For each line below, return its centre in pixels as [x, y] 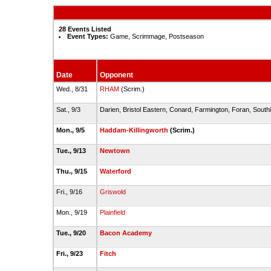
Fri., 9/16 [70, 192]
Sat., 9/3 [69, 109]
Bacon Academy [126, 233]
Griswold [113, 192]
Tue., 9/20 [72, 233]
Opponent [116, 75]
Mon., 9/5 [71, 130]
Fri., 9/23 [70, 253]
